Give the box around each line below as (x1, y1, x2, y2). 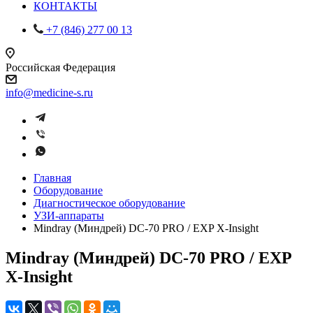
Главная (34, 172, 71, 184)
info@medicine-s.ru (6, 87, 93, 99)
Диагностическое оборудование (34, 197, 185, 209)
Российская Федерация (6, 61, 115, 73)
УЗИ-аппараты (34, 210, 104, 221)
